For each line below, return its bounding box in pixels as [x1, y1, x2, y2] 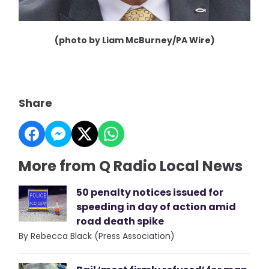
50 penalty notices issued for [76, 185, 224, 199]
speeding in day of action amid [76, 199, 237, 214]
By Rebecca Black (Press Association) [19, 229, 175, 242]
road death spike [76, 214, 165, 228]
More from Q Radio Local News [19, 156, 243, 176]
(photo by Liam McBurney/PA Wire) [54, 34, 215, 46]
